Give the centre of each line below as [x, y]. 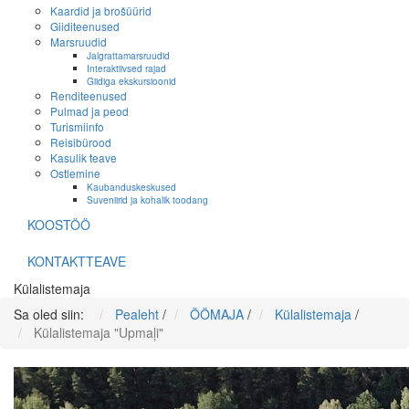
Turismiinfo [77, 127]
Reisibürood [81, 142]
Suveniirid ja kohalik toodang [147, 200]
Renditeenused [89, 96]
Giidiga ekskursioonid [131, 81]
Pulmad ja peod [89, 111]
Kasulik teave [84, 158]
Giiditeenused [85, 26]
